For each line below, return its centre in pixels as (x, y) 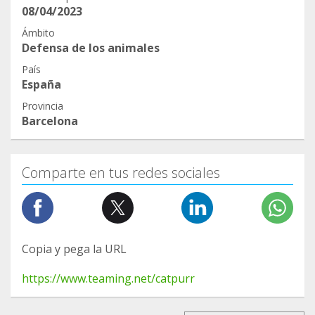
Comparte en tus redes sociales (121, 173)
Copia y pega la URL (74, 249)
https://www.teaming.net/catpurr (108, 279)
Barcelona (50, 121)
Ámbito (38, 33)
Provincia (43, 106)
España (41, 85)
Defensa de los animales (91, 48)
